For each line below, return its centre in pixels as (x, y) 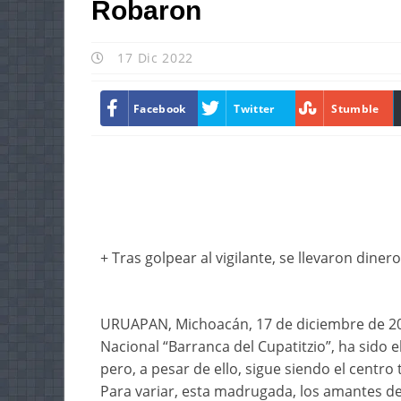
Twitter (254, 108)
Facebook (160, 108)
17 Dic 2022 (154, 58)
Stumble (355, 108)
